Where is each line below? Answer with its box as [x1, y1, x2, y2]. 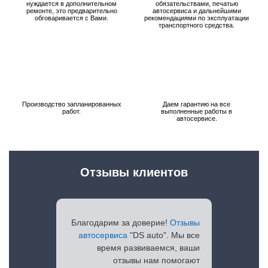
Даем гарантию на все [163, 100, 230, 108]
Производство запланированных [22, 100, 121, 108]
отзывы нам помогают [113, 255, 200, 265]
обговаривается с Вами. [35, 14, 108, 22]
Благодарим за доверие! [71, 218, 170, 227]
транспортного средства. [159, 22, 234, 29]
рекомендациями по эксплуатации [144, 14, 249, 22]
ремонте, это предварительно [26, 7, 117, 14]
